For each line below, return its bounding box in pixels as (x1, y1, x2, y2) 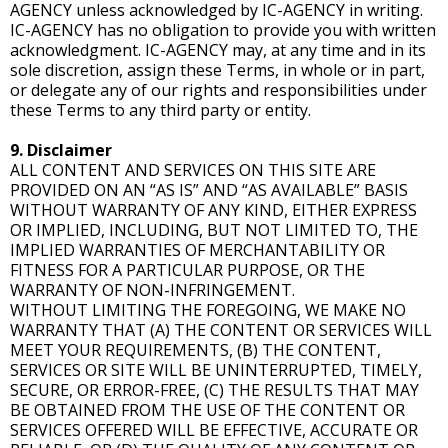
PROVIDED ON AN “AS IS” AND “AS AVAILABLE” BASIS (10, 179, 408, 201)
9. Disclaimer (10, 139, 112, 161)
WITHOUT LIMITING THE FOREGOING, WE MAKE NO (10, 299, 406, 321)
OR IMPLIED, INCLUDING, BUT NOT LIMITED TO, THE (10, 219, 418, 241)
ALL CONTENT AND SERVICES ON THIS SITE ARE (10, 159, 376, 181)
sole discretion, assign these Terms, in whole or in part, (10, 59, 425, 81)
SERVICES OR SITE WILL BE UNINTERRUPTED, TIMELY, (10, 359, 422, 381)
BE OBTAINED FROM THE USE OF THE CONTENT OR (10, 399, 405, 421)
